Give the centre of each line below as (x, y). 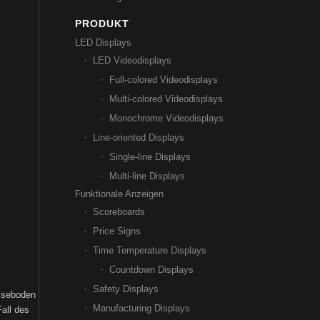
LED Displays (104, 42)
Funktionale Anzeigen (120, 194)
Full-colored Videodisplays (164, 80)
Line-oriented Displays (139, 137)
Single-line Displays (150, 157)
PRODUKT (102, 24)
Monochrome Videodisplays (167, 118)
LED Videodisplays (132, 60)
